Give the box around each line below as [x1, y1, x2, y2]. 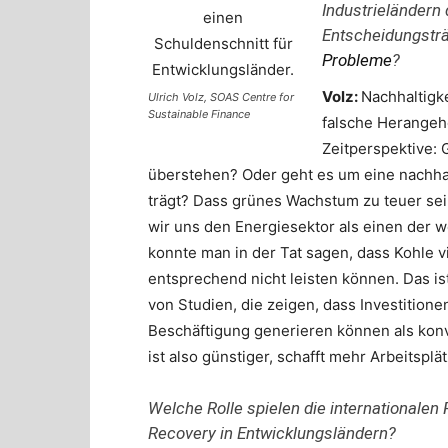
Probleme [322, 50, 392, 70]
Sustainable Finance [148, 107, 250, 121]
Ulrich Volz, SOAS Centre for [148, 90, 294, 104]
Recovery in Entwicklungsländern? [148, 423, 396, 443]
